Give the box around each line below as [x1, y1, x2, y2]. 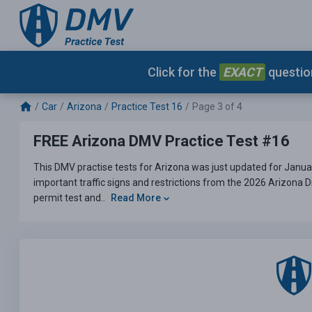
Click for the [147, 64, 219, 79]
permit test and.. [33, 192, 107, 204]
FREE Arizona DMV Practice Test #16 [33, 132, 290, 150]
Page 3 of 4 [192, 101, 242, 113]
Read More [111, 192, 163, 204]
